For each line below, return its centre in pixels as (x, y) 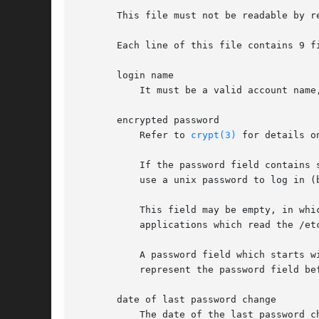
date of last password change (177, 300)
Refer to (134, 135)
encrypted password (148, 120)
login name (125, 75)
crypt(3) (214, 135)
